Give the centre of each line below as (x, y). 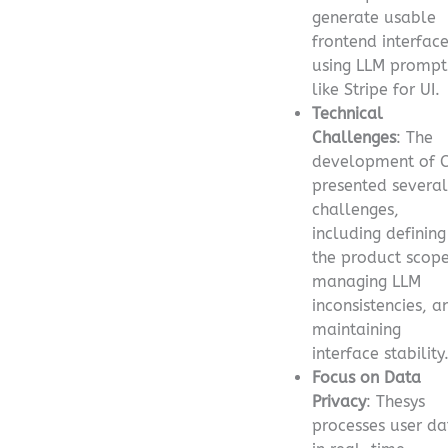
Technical (347, 113)
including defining (379, 233)
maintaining (356, 329)
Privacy (339, 401)
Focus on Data (366, 377)
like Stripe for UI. (376, 89)
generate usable (374, 17)
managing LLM (366, 281)
